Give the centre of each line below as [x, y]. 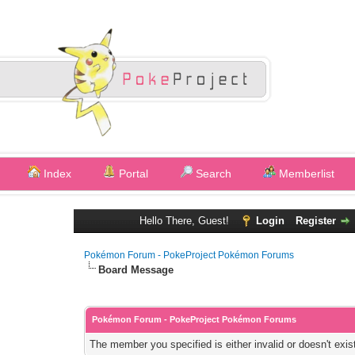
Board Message [136, 270]
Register [316, 221]
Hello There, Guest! [186, 221]
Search [212, 174]
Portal [132, 174]
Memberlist [305, 174]
